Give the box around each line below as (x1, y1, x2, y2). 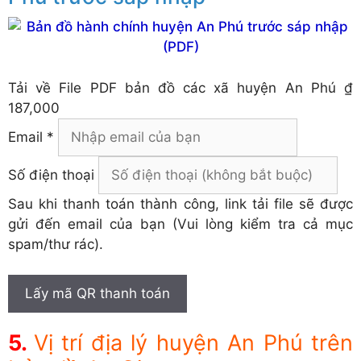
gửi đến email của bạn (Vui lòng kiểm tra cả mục (8, 215, 353, 232)
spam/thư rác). (8, 235, 103, 252)
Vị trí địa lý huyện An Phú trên (33, 330, 353, 357)
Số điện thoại (8, 166, 94, 183)
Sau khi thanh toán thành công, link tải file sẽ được (8, 195, 353, 212)
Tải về (8, 79, 60, 96)
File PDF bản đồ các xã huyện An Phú (59, 79, 336, 96)
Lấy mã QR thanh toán (25, 285, 170, 302)
